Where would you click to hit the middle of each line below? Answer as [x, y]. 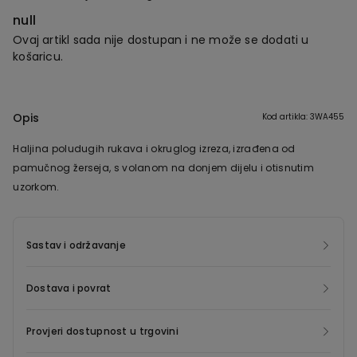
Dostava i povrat [69, 288]
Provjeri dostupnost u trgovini [102, 331]
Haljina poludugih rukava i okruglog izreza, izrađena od [154, 149]
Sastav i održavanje [76, 245]
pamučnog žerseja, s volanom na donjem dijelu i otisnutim [164, 168]
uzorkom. [36, 187]
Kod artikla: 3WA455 [303, 117]
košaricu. [38, 57]
